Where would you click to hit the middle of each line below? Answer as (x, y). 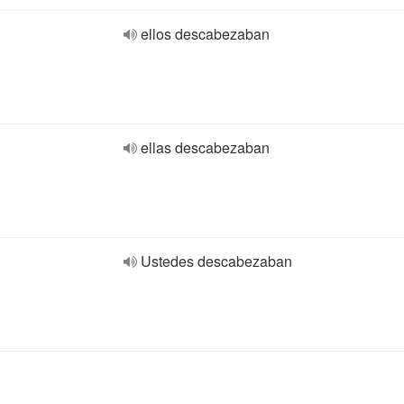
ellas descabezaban (205, 147)
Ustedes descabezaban (216, 261)
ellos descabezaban (205, 34)
